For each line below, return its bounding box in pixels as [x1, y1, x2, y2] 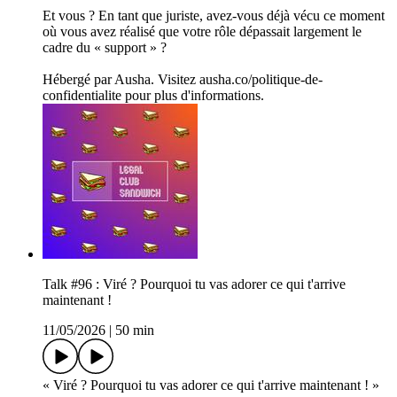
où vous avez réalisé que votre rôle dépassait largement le [43, 24, 362, 40]
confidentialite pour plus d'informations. [43, 88, 264, 104]
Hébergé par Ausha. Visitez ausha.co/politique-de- [43, 72, 323, 88]
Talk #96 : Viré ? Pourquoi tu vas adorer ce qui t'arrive [43, 276, 346, 292]
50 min [115, 323, 154, 339]
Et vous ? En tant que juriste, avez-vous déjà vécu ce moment [43, 8, 385, 24]
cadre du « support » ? [43, 40, 167, 56]
